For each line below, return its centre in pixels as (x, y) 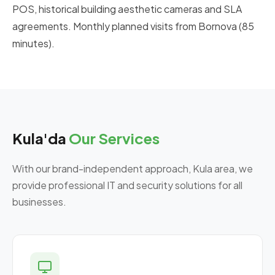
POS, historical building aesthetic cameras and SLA (127, 9)
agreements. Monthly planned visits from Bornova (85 (133, 26)
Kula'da (41, 138)
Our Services (114, 138)
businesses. (39, 202)
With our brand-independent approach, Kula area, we (133, 168)
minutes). (33, 43)
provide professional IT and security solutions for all (127, 185)
